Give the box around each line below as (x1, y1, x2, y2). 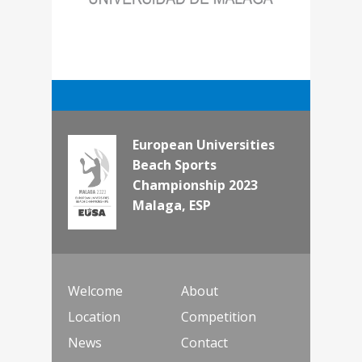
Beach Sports (133, 156, 217, 174)
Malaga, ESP (133, 196, 211, 214)
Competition (181, 308, 256, 326)
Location (68, 308, 120, 326)
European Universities (133, 136, 275, 154)
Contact (181, 334, 228, 351)
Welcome (68, 282, 123, 300)
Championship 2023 (133, 176, 258, 194)
